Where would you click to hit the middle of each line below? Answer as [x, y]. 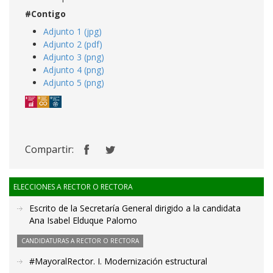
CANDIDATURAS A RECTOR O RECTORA [80, 241]
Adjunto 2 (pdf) [73, 44]
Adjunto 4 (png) [74, 70]
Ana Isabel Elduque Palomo [83, 221]
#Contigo [45, 14]
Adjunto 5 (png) [74, 83]
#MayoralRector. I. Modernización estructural [118, 261]
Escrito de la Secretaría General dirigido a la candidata [135, 208]
